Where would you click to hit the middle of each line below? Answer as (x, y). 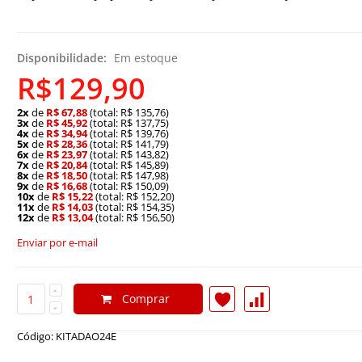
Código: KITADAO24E (66, 337)
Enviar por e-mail (57, 243)
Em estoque (145, 58)
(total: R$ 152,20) (133, 197)
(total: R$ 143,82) (128, 155)
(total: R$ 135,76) (128, 113)
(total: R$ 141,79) (128, 144)
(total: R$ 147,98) (128, 176)
